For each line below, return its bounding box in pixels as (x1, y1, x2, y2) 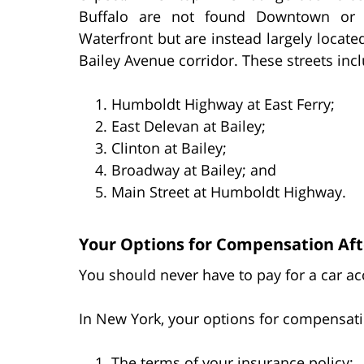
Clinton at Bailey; (111, 137, 227, 158)
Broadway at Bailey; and (111, 159, 276, 180)
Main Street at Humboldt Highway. (111, 181, 346, 201)
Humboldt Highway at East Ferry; (111, 93, 335, 114)
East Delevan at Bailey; (111, 115, 266, 136)
